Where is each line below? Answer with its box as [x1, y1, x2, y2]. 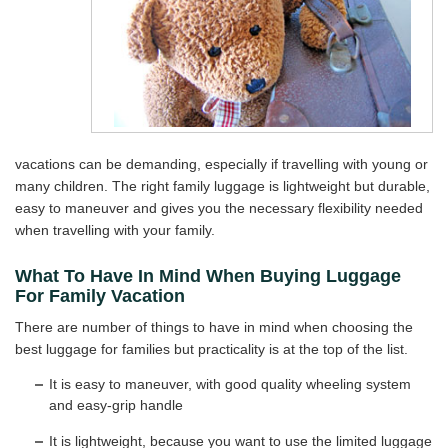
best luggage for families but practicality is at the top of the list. [15, 341, 408, 358]
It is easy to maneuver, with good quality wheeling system [49, 376, 411, 393]
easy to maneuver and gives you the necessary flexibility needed [15, 200, 423, 217]
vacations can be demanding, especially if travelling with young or [15, 156, 428, 173]
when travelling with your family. [15, 222, 215, 239]
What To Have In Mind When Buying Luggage [15, 266, 401, 287]
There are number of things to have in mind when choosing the [15, 319, 413, 336]
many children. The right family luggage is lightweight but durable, [15, 178, 430, 195]
